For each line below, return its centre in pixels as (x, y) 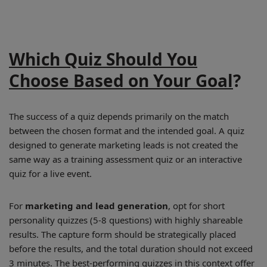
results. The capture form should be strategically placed (122, 234)
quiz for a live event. (50, 173)
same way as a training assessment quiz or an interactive (125, 159)
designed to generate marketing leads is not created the (123, 145)
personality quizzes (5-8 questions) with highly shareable (126, 220)
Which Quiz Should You (103, 59)
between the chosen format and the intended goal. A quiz (127, 131)
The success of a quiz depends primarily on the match (119, 116)
